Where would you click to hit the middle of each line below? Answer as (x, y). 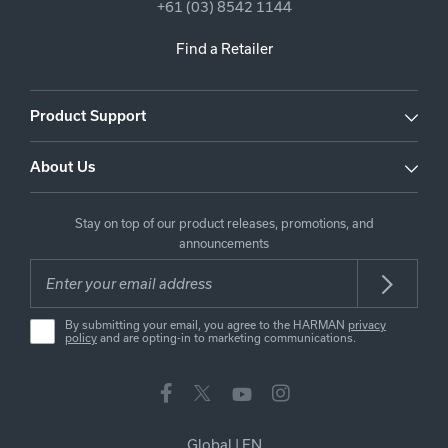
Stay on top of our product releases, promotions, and (224, 223)
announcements (224, 243)
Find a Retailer (224, 48)
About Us (62, 167)
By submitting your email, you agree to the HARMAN (206, 324)
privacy (367, 324)
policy (81, 337)
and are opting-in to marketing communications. (226, 337)
